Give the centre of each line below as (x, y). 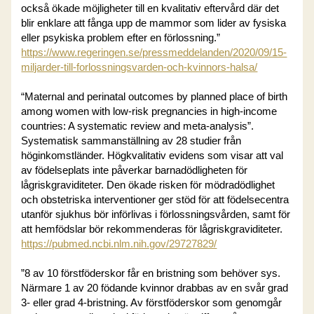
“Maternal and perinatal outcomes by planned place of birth (155, 96)
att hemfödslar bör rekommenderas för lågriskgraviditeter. (152, 229)
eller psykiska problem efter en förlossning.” (121, 37)
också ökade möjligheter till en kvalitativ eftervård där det (150, 8)
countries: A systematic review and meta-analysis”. (138, 126)
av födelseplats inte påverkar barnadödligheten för (135, 170)
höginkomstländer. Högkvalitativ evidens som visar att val (152, 155)
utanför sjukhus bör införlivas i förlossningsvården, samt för (156, 214)
